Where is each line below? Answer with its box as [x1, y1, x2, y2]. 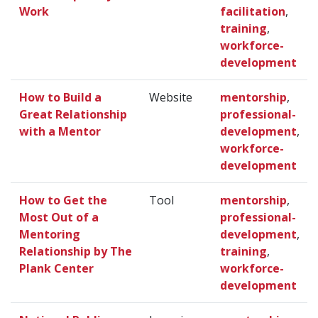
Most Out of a [19, 209, 99, 226]
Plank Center [19, 261, 94, 277]
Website [149, 89, 192, 106]
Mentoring [19, 226, 80, 243]
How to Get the [19, 192, 107, 209]
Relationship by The [19, 243, 132, 260]
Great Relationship [19, 106, 127, 123]
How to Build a [19, 89, 102, 106]
